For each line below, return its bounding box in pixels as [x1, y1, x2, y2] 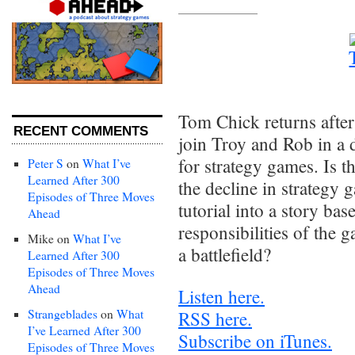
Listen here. [178, 284, 265, 309]
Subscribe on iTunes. [178, 329, 332, 353]
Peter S [28, 155, 63, 171]
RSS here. [178, 307, 252, 331]
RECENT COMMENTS [13, 123, 148, 139]
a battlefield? [178, 242, 271, 267]
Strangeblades [28, 305, 97, 322]
